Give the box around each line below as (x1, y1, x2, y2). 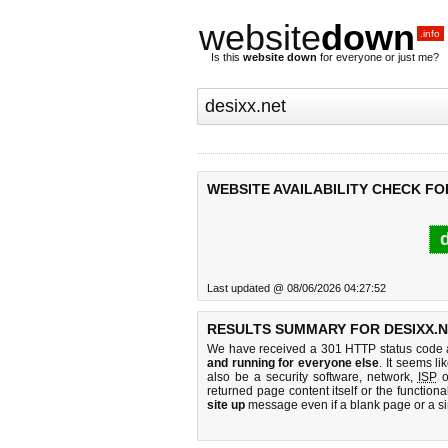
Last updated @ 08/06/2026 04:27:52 (207, 282, 386, 294)
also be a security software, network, (207, 370, 418, 384)
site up (207, 398, 245, 412)
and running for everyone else (207, 356, 380, 370)
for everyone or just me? (317, 51, 439, 63)
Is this (211, 51, 243, 63)
